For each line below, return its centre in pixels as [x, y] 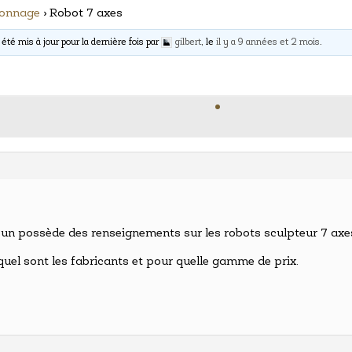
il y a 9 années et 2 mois [268, 42]
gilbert [189, 42]
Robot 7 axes [86, 14]
